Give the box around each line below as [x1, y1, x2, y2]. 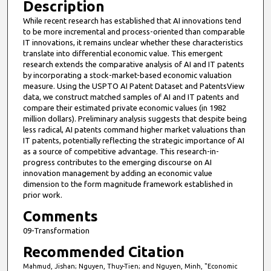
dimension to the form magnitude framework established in [22, 180, 233, 189]
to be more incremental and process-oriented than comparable [22, 27, 245, 36]
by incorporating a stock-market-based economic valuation [22, 71, 232, 80]
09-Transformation [22, 226, 90, 235]
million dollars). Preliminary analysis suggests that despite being [22, 114, 247, 123]
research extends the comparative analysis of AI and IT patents [22, 60, 244, 69]
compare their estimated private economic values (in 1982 [22, 103, 226, 113]
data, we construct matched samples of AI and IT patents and [22, 93, 239, 102]
